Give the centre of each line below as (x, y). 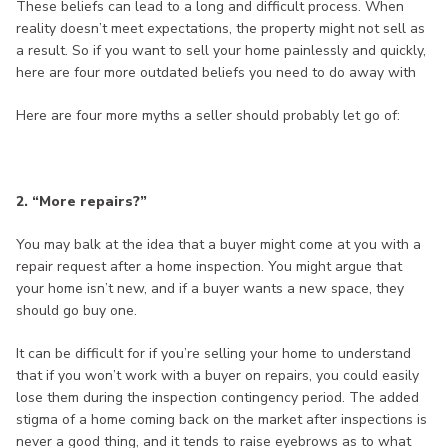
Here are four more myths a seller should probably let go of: (208, 116)
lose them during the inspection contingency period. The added (217, 398)
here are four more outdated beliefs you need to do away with (216, 73)
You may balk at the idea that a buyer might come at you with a (218, 245)
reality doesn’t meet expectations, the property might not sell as (220, 29)
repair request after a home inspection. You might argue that (209, 267)
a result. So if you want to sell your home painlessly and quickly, (221, 51)
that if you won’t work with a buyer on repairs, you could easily (217, 376)
